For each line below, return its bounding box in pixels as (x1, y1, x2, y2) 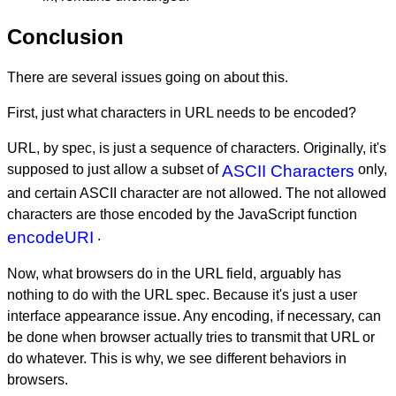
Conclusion (7, 25, 124, 49)
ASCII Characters (222, 162, 354, 181)
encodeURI (7, 228, 94, 247)
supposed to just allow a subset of (7, 162, 222, 178)
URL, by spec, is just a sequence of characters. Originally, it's (7, 141, 386, 156)
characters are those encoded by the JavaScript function (7, 207, 357, 223)
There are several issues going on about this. (7, 70, 288, 86)
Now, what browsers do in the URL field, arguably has (7, 266, 341, 282)
